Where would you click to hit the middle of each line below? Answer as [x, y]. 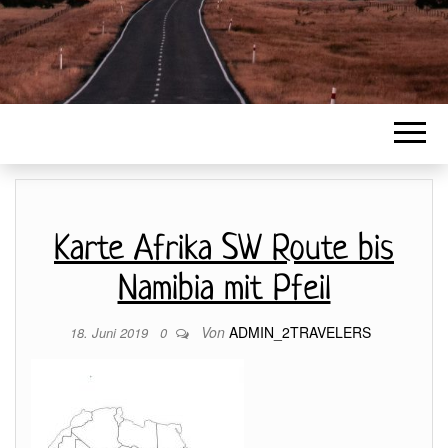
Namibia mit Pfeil [224, 290]
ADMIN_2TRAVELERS [299, 332]
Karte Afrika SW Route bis [224, 250]
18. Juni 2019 [110, 332]
